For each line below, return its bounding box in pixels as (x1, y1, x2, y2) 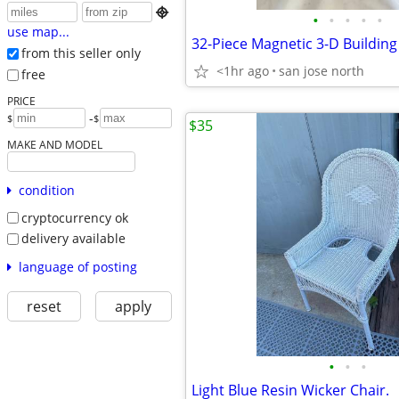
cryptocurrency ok (20, 208, 128, 226)
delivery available (20, 230, 126, 248)
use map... (6, 23, 69, 41)
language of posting (18, 257, 137, 275)
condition (18, 181, 75, 199)
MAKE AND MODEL (6, 136, 102, 151)
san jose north (279, 62, 364, 79)
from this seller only (20, 45, 141, 62)
